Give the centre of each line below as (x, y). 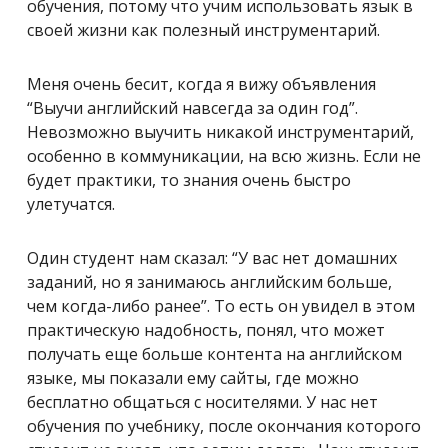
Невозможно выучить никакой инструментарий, (220, 132)
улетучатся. (71, 204)
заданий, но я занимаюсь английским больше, (209, 282)
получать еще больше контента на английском (214, 354)
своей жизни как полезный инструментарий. (203, 30)
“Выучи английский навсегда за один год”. (192, 108)
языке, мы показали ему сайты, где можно (193, 378)
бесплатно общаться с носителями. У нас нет (202, 402)
